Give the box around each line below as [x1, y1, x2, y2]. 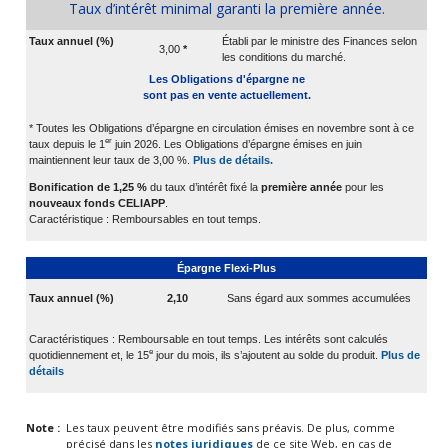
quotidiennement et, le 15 [29, 348, 149, 361]
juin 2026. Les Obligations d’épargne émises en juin [112, 137, 362, 150]
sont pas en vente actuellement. [142, 88, 311, 101]
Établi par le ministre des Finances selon [222, 34, 417, 47]
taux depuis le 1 [29, 137, 105, 150]
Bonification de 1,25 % [29, 180, 147, 193]
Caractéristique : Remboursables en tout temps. [29, 212, 261, 225]
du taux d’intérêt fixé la [147, 180, 261, 193]
